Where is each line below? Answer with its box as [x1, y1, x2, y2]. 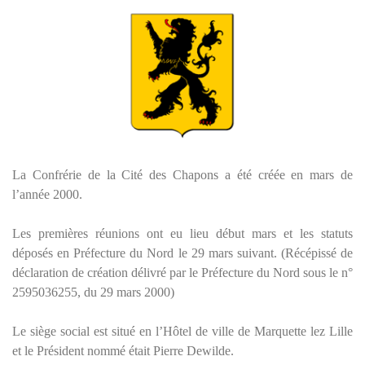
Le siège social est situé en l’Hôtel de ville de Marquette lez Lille [12, 323, 353, 338]
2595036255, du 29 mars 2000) [12, 284, 174, 299]
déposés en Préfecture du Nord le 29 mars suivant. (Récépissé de [12, 245, 353, 260]
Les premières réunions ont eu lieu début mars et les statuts [12, 226, 353, 240]
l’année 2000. [12, 187, 82, 201]
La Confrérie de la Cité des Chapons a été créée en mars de [12, 167, 353, 182]
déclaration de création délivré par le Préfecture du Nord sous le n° [12, 265, 353, 279]
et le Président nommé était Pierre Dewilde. [12, 343, 234, 358]
